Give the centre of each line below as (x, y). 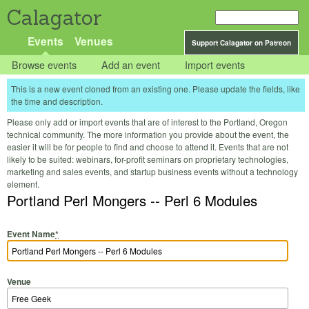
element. (23, 184)
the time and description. (57, 101)
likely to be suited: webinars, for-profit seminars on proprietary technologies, (148, 159)
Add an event (131, 65)
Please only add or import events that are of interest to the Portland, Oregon (147, 122)
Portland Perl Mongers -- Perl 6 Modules (132, 201)
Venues (93, 41)
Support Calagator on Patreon (241, 43)
